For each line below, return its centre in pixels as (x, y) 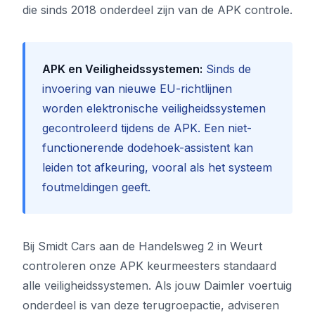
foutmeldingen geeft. (96, 187)
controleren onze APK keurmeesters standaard (149, 266)
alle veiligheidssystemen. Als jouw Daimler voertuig (157, 285)
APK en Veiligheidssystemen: (122, 69)
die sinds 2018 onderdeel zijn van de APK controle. (157, 10)
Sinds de (227, 69)
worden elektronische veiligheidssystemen (154, 108)
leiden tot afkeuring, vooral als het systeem (157, 167)
